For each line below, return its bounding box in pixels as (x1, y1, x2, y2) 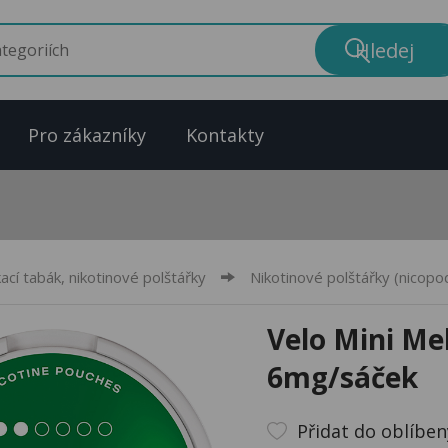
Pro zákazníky (28, 123, 146, 147)
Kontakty (186, 123, 264, 147)
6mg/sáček (266, 358, 418, 396)
